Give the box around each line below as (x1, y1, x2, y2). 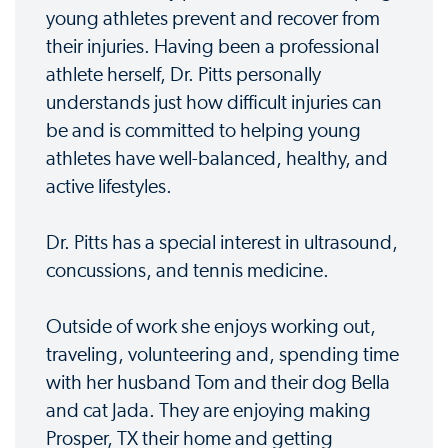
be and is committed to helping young (46, 121, 361, 142)
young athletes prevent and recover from (46, 9, 380, 30)
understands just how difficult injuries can (46, 93, 382, 114)
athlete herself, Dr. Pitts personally (46, 65, 321, 86)
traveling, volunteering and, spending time (46, 345, 399, 366)
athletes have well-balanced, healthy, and (46, 149, 388, 170)
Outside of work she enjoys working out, (46, 317, 376, 338)
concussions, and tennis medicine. (46, 261, 329, 282)
